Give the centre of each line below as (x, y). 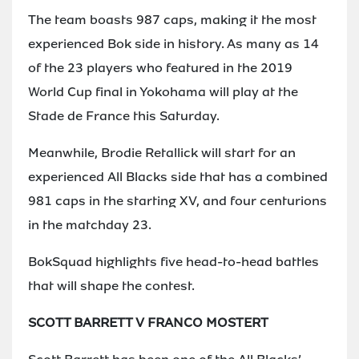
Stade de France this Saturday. (124, 115)
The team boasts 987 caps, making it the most (172, 19)
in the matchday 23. (90, 224)
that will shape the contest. (111, 285)
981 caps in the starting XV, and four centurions (177, 200)
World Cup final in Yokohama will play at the (163, 91)
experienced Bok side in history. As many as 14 (173, 43)
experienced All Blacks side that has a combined (178, 176)
